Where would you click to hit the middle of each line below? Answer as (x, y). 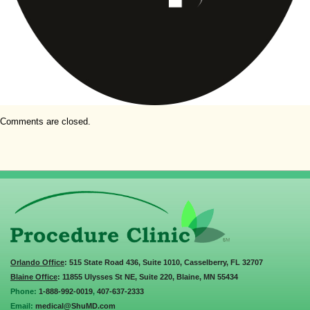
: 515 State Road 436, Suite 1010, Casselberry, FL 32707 (164, 263)
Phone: (25, 292)
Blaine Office (34, 277)
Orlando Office (37, 263)
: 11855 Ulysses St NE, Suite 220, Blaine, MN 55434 (148, 277)
